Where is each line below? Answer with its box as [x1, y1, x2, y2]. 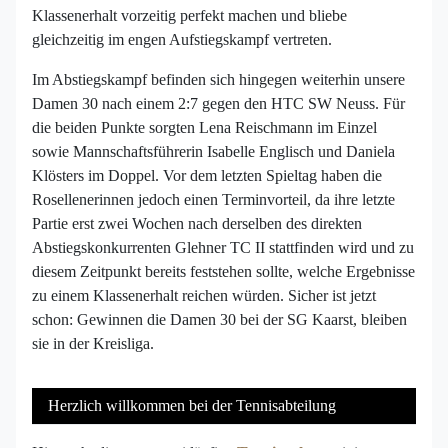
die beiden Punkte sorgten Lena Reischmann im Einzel [32, 119, 377, 137]
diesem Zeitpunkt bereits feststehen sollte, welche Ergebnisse [32, 263, 415, 281]
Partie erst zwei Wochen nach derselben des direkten [32, 215, 362, 233]
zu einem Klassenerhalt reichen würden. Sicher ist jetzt [32, 287, 376, 305]
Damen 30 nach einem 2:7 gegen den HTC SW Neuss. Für [32, 95, 405, 113]
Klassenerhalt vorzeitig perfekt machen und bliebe [32, 7, 347, 25]
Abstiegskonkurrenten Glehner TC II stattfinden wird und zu [32, 239, 414, 257]
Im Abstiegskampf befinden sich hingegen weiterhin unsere [32, 71, 405, 89]
